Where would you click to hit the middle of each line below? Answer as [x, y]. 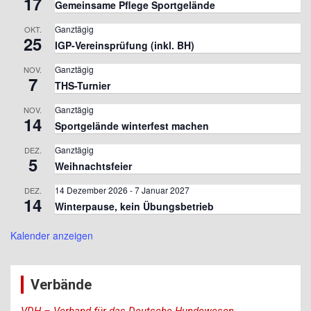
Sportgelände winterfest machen [132, 126]
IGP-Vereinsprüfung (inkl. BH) [125, 45]
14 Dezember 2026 [91, 190]
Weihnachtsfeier [93, 166]
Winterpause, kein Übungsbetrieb [134, 207]
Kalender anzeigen [52, 236]
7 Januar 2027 [162, 190]
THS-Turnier [83, 86]
